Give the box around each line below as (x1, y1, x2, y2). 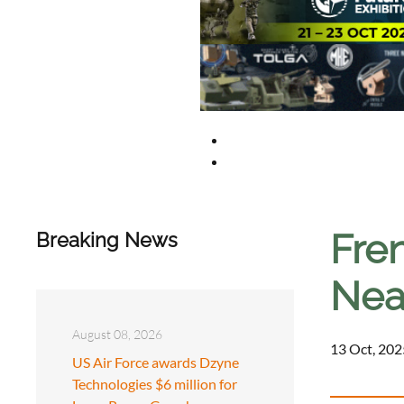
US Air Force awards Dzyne (72, 353, 239, 371)
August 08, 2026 (72, 326, 162, 342)
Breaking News (36, 227, 178, 252)
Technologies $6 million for (72, 374, 237, 392)
